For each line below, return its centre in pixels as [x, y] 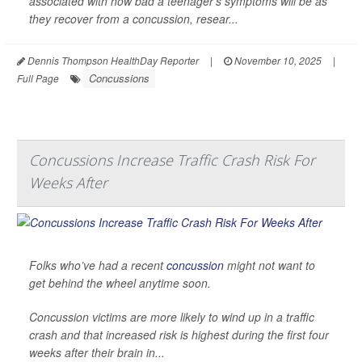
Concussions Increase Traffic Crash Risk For [172, 160]
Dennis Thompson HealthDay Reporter [112, 60]
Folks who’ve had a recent [98, 265]
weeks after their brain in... [97, 352]
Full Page [38, 78]
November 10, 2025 [277, 60]
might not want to [269, 265]
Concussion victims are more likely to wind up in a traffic [172, 316]
